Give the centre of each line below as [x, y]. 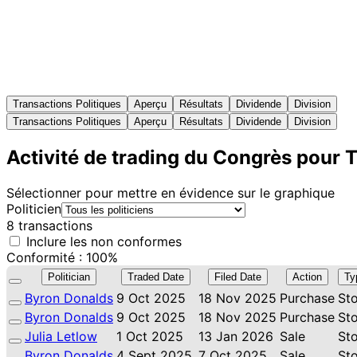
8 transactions [49, 225]
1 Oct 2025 [150, 336]
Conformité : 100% [62, 257]
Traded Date [156, 277]
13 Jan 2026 [236, 336]
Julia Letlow [61, 336]
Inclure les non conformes [102, 241]
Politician [69, 277]
